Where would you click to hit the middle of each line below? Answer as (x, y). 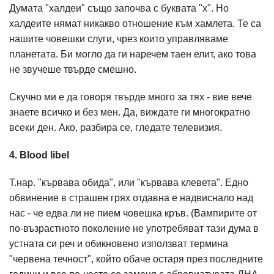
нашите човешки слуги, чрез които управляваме (119, 39)
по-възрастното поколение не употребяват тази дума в (134, 228)
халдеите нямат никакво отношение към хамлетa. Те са (135, 24)
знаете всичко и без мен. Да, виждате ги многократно (130, 112)
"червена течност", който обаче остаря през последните (136, 259)
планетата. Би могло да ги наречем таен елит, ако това (133, 54)
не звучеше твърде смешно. (74, 69)
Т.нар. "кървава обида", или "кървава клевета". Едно (129, 183)
